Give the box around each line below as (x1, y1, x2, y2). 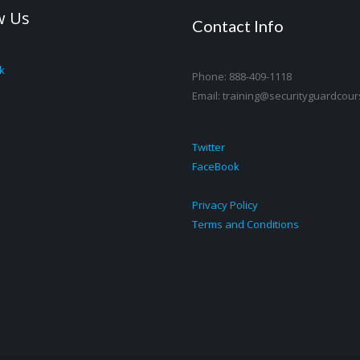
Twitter (192, 140, 225, 154)
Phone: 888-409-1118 (192, 69, 292, 84)
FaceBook (192, 159, 239, 174)
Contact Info (192, 16, 284, 35)
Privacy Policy (192, 198, 258, 212)
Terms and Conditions (192, 217, 299, 231)
